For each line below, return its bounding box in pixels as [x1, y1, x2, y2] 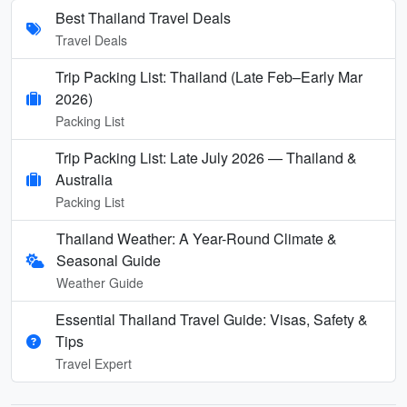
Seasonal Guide [55, 249, 161, 271]
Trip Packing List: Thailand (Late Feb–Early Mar [55, 65, 362, 87]
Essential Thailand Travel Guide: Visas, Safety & [55, 308, 368, 330]
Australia [55, 168, 113, 190]
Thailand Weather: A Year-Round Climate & [55, 227, 337, 249]
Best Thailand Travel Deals [55, 6, 231, 28]
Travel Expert [55, 353, 132, 372]
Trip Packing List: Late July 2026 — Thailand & [55, 146, 357, 168]
